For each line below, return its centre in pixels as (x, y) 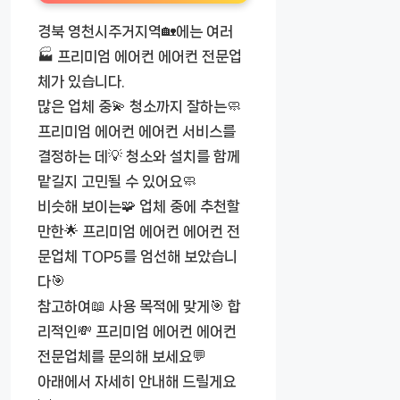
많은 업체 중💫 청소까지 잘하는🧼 (139, 107)
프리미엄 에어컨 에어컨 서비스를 (137, 132)
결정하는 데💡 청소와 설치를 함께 (139, 157)
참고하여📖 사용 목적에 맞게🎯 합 (139, 307)
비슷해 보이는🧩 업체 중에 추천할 (139, 207)
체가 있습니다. (81, 82)
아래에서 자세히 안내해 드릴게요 (137, 382)
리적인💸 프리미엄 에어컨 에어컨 (137, 332)
